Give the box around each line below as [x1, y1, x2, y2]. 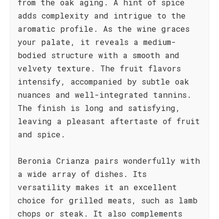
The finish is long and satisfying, [18, 103, 180, 113]
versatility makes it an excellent [18, 182, 177, 192]
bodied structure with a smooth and [18, 50, 179, 60]
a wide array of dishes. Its [18, 169, 147, 179]
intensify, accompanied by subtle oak [18, 76, 189, 87]
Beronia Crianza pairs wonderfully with [18, 155, 200, 166]
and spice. [18, 129, 66, 139]
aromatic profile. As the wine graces [18, 23, 190, 34]
